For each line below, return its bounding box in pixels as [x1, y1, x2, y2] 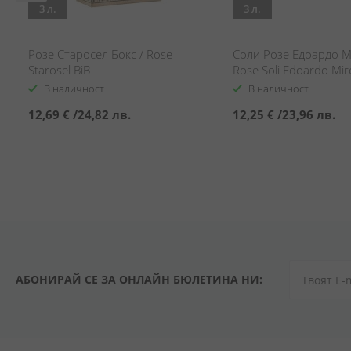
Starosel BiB [28, 62, 90, 78]
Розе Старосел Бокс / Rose [28, 46, 172, 62]
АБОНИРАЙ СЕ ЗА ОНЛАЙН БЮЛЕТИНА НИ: [16, 272, 262, 287]
